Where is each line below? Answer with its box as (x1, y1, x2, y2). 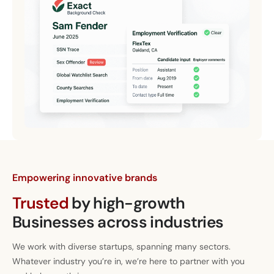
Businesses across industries (12, 211, 224, 232)
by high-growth (68, 192, 185, 213)
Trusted (12, 192, 69, 213)
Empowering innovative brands (12, 171, 157, 185)
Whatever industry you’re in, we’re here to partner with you (12, 255, 245, 267)
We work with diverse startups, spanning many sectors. (12, 240, 231, 252)
